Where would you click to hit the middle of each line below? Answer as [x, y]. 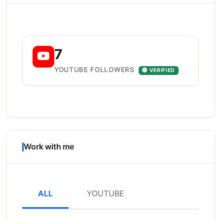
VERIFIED [162, 71]
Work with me [49, 147]
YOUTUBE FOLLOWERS [96, 70]
